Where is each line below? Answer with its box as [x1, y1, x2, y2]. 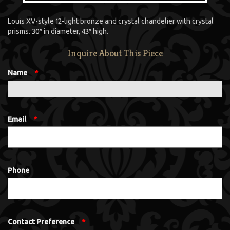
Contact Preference [8, 217, 74, 226]
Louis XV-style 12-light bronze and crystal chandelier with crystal [8, 17, 214, 26]
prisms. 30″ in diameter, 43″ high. [8, 27, 108, 36]
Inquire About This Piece [67, 47, 163, 60]
